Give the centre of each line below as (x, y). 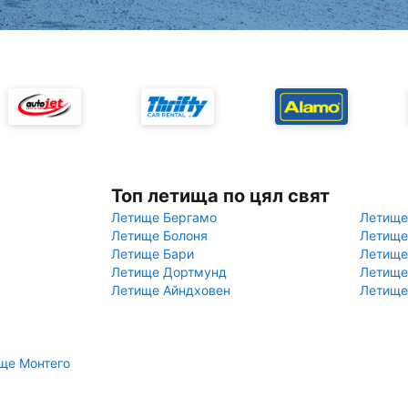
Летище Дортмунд (169, 272)
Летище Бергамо (164, 217)
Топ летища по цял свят (220, 196)
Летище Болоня (159, 235)
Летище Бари (153, 254)
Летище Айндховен (171, 290)
